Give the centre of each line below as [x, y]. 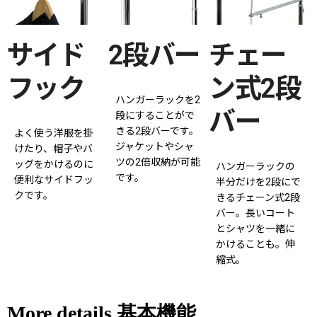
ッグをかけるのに [54, 164]
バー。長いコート [256, 213]
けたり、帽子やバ [53, 148]
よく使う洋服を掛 [54, 133]
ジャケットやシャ [154, 146]
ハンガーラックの [256, 166]
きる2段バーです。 [157, 131]
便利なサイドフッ [54, 179]
